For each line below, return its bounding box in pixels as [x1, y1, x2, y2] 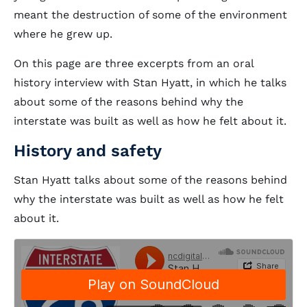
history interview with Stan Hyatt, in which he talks [14, 76, 286, 89]
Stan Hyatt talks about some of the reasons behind [14, 173, 287, 186]
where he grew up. [14, 27, 112, 40]
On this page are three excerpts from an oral [14, 57, 254, 70]
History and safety [14, 141, 162, 160]
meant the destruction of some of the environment [14, 8, 287, 21]
